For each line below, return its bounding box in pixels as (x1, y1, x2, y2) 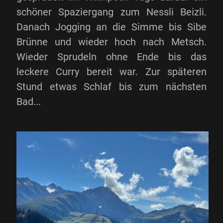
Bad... (16, 96, 41, 108)
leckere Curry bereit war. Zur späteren (16, 66, 207, 78)
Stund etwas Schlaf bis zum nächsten (16, 81, 207, 93)
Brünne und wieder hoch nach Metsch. (16, 36, 207, 48)
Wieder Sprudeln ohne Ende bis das (16, 51, 207, 63)
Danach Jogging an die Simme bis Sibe (16, 21, 207, 33)
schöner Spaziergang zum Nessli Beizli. (16, 6, 207, 18)
